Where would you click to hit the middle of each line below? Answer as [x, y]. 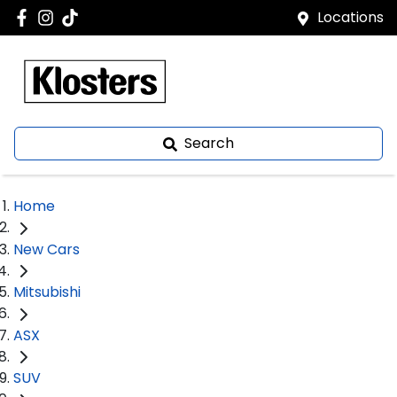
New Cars [47, 249]
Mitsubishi [47, 292]
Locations [350, 17]
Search [209, 143]
